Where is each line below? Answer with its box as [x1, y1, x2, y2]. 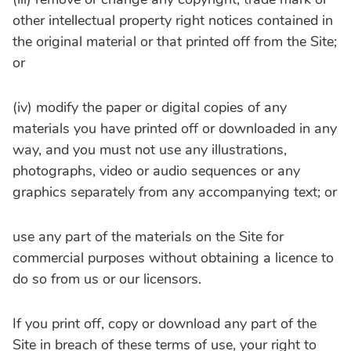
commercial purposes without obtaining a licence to [13, 248, 334, 267]
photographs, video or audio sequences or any [13, 161, 300, 180]
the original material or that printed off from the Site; [13, 31, 337, 51]
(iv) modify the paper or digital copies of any [13, 97, 287, 117]
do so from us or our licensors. [13, 269, 201, 288]
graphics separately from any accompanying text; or [13, 182, 337, 201]
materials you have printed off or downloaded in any [13, 118, 337, 138]
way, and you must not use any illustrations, [13, 139, 287, 159]
